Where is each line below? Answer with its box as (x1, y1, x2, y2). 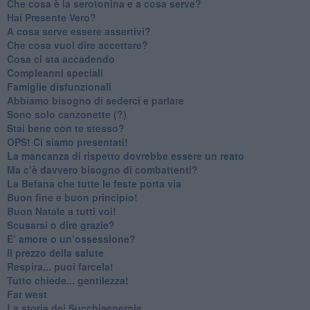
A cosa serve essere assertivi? (6, 24, 151, 38)
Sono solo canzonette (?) (6, 107, 127, 121)
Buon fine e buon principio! (6, 190, 138, 204)
